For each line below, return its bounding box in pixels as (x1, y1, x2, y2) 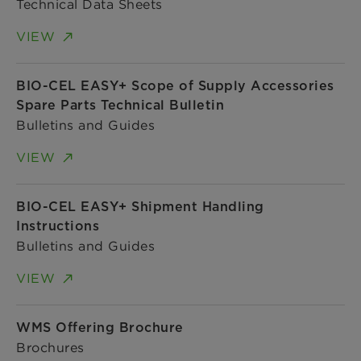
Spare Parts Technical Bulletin (16, 97, 224, 113)
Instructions (16, 218, 99, 234)
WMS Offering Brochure (16, 319, 184, 335)
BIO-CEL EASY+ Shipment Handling (16, 198, 264, 214)
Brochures (16, 338, 85, 355)
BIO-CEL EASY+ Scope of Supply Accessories (16, 77, 334, 93)
